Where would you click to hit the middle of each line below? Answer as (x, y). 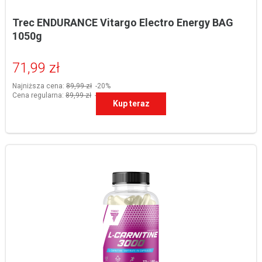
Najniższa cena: (39, 86)
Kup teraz (131, 103)
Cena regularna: (39, 95)
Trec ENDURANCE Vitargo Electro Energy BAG (123, 22)
